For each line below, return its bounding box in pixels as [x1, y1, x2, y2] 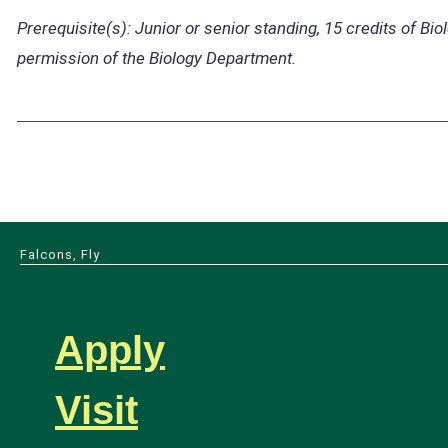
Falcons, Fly [20, 247, 100, 262]
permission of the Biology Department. [17, 47, 296, 68]
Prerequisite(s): [17, 17, 131, 38]
